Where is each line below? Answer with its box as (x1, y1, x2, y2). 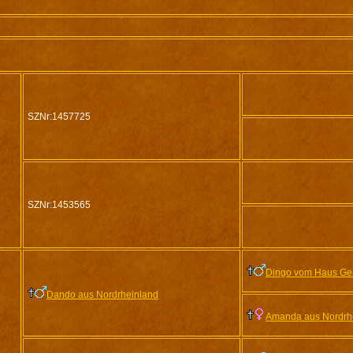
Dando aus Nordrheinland (46, 289, 158, 300)
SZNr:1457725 (28, 111, 91, 122)
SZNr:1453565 (28, 199, 91, 210)
